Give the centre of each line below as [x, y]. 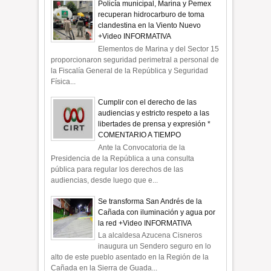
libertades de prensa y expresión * [155, 124]
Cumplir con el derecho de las [148, 103]
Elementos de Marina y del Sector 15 [159, 49]
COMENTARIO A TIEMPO [140, 135]
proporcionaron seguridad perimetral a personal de [135, 60]
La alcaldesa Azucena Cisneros [150, 235]
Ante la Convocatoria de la [142, 147]
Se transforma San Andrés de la [150, 201]
